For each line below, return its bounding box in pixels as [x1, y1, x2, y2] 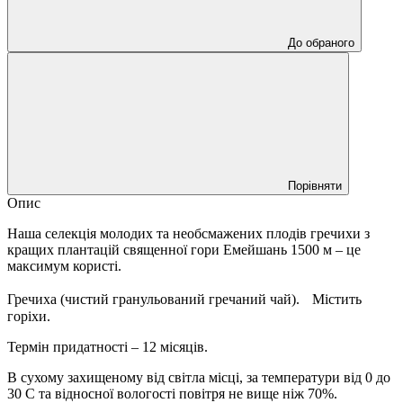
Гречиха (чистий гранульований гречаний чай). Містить [7, 291, 362, 307]
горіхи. [7, 308, 50, 324]
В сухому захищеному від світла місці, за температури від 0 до [7, 369, 390, 385]
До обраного [288, 35, 354, 49]
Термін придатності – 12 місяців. [7, 338, 208, 354]
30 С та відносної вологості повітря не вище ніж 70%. [7, 385, 337, 401]
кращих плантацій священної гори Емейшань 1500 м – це [7, 241, 361, 257]
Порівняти [288, 178, 342, 193]
